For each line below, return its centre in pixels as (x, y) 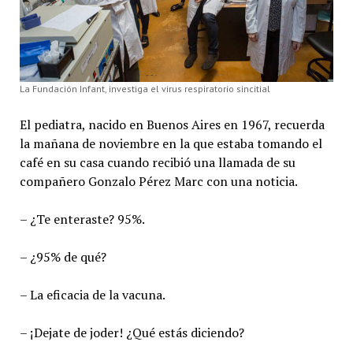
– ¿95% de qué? (63, 256)
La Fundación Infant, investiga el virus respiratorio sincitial (145, 88)
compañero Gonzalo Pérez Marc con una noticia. (158, 181)
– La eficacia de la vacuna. (92, 294)
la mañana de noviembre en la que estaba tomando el (171, 143)
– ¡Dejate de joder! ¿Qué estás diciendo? (132, 332)
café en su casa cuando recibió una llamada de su (157, 162)
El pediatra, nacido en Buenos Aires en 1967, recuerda (172, 124)
